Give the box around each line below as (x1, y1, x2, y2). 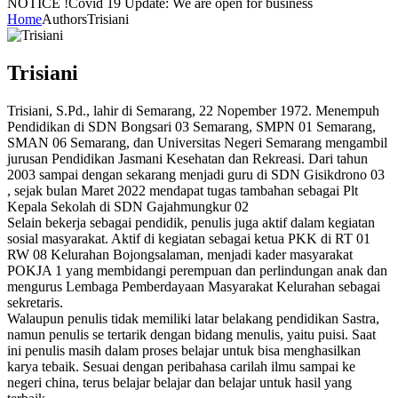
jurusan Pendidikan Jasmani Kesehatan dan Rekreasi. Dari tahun (7, 151, 368, 167)
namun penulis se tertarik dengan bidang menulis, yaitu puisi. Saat (7, 327, 376, 343)
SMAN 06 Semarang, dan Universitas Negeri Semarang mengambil (7, 135, 387, 151)
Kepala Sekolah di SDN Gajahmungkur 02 (7, 199, 249, 215)
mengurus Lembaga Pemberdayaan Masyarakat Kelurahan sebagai (7, 279, 380, 295)
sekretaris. (7, 295, 63, 311)
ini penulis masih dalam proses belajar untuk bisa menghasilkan (7, 343, 361, 359)
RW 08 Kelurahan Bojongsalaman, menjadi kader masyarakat (7, 247, 353, 263)
